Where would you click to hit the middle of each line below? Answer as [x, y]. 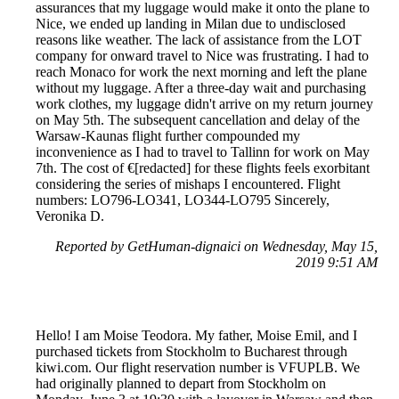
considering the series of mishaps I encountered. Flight [188, 184]
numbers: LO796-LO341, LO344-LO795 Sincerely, [183, 200]
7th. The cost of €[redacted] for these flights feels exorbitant [203, 168]
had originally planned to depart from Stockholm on [181, 384]
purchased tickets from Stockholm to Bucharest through [191, 352]
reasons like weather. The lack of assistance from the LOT [199, 40]
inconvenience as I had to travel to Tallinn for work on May [203, 152]
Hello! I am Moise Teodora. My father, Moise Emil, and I [196, 336]
